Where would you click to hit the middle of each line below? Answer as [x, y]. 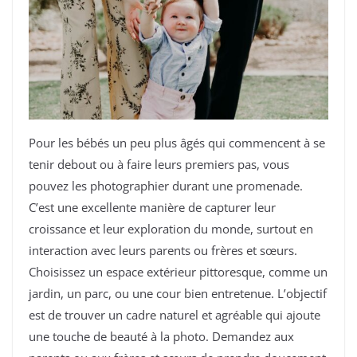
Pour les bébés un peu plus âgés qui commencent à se [177, 143]
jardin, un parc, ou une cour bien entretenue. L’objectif [178, 294]
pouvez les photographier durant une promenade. [166, 186]
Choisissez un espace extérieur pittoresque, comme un [178, 272]
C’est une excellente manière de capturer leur [152, 208]
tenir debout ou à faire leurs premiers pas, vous [159, 165]
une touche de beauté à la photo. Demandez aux [161, 337]
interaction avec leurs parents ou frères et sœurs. [163, 251]
